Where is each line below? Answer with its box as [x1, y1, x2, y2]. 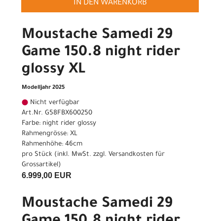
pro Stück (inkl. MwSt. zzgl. [22, 151, 109, 159]
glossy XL [22, 62, 85, 78]
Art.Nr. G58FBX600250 [22, 110, 92, 117]
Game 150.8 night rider [22, 45, 180, 61]
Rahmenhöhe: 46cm [22, 141, 82, 148]
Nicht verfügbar [28, 99, 79, 107]
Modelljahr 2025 [22, 85, 65, 92]
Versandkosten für [109, 151, 165, 159]
